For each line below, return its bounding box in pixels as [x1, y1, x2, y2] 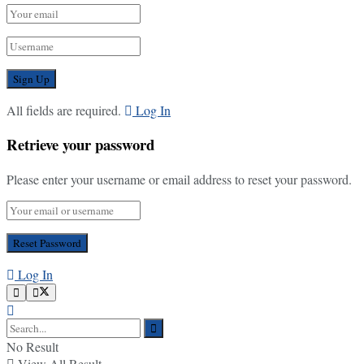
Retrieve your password [6, 133, 154, 156]
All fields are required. [6, 101, 121, 119]
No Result [6, 338, 58, 355]
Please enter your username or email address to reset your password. [6, 171, 352, 188]
